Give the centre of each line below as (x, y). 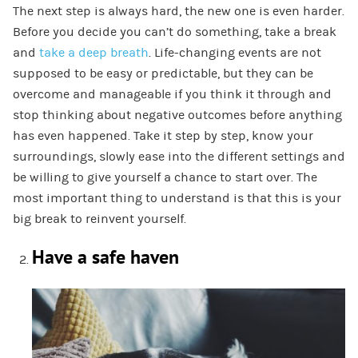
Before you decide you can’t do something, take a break (174, 32)
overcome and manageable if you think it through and (172, 95)
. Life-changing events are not (235, 53)
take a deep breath (93, 53)
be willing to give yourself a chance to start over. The (165, 178)
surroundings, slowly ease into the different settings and (179, 157)
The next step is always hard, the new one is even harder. (178, 12)
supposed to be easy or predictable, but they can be (163, 74)
